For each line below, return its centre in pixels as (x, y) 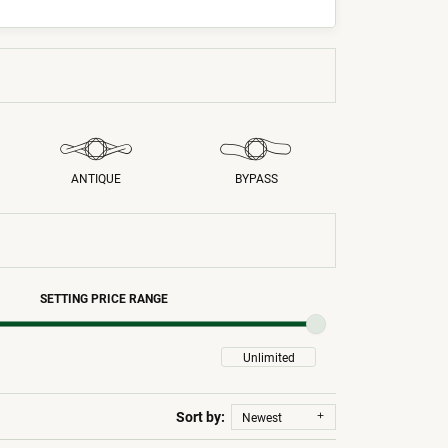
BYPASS (256, 178)
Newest (262, 416)
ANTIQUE (96, 178)
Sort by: (203, 417)
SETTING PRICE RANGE (103, 297)
